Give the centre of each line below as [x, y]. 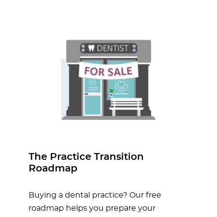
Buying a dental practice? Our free [95, 195]
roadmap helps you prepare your [92, 209]
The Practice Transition [86, 157]
